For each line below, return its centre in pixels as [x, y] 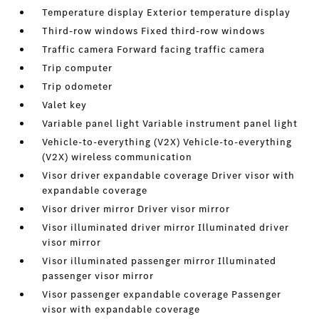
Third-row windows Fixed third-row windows [154, 31]
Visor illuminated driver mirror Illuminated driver [166, 228]
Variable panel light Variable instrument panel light [170, 124]
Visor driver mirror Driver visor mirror [136, 209]
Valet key [65, 105]
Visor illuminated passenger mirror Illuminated [159, 261]
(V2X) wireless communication [117, 157]
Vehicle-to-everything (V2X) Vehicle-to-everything [167, 142]
